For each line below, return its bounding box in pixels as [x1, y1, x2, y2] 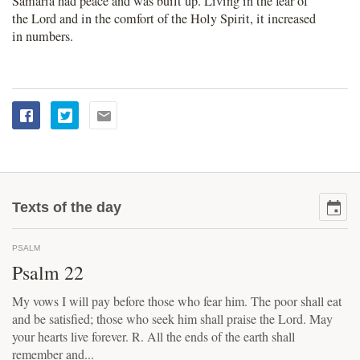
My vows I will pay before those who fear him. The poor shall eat [12, 292, 342, 309]
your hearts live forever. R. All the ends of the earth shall [12, 328, 295, 345]
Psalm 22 [12, 260, 84, 285]
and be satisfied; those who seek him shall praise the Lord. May [12, 310, 333, 327]
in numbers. [12, 27, 73, 45]
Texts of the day [12, 199, 121, 215]
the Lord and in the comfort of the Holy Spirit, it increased [12, 10, 316, 27]
